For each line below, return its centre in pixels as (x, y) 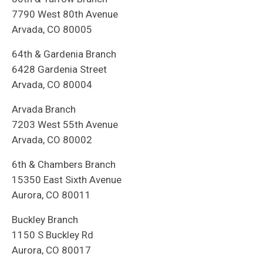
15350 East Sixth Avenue (67, 180)
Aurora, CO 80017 (51, 250)
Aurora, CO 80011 (51, 195)
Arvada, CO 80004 (52, 85)
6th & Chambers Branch (64, 165)
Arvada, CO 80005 (52, 30)
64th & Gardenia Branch (64, 54)
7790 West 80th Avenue (65, 14)
